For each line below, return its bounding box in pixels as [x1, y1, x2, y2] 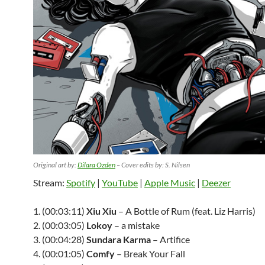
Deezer [202, 177, 231, 188]
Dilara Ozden [77, 160, 115, 169]
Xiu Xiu [86, 205, 117, 216]
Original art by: [33, 160, 77, 169]
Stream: [33, 177, 66, 188]
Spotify [66, 177, 95, 188]
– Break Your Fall [115, 248, 185, 259]
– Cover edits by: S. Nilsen [115, 160, 190, 169]
